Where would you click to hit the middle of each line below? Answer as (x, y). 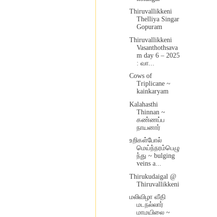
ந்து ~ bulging (155, 156)
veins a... (149, 164)
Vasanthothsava (157, 47)
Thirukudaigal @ (153, 176)
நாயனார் (148, 127)
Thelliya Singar (158, 19)
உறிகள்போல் (145, 140)
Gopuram (149, 27)
